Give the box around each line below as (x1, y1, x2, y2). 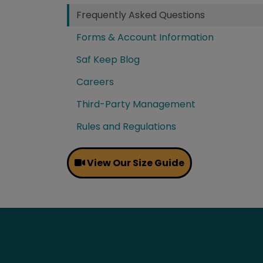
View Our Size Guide (85, 156, 184, 170)
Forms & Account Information (76, 30, 214, 44)
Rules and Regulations (76, 119, 176, 133)
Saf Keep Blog (76, 52, 140, 66)
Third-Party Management (76, 97, 195, 111)
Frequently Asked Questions (76, 8, 205, 22)
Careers (76, 75, 114, 89)
